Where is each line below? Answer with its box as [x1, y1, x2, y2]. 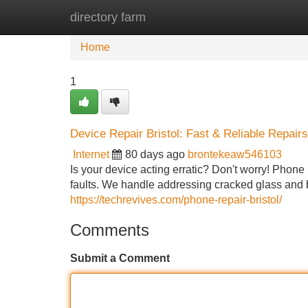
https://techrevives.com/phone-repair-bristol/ [70, 194, 282, 206]
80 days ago [125, 148, 185, 160]
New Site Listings [141, 11, 226, 23]
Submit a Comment [70, 252, 170, 264]
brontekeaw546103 [188, 148, 282, 160]
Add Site [247, 11, 289, 23]
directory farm [70, 10, 146, 24]
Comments [70, 221, 149, 239]
